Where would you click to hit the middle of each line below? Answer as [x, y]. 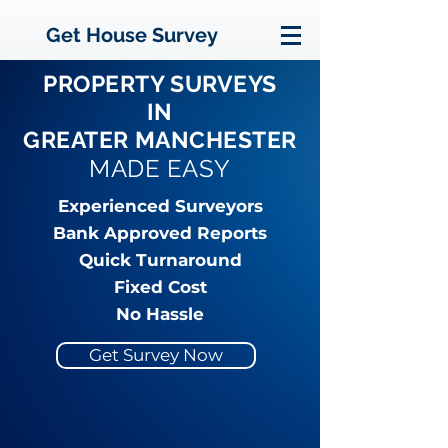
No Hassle [160, 314]
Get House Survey [132, 35]
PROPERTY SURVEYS [160, 83]
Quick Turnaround [160, 260]
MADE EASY [160, 168]
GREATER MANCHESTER [160, 139]
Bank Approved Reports [160, 233]
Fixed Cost [160, 287]
